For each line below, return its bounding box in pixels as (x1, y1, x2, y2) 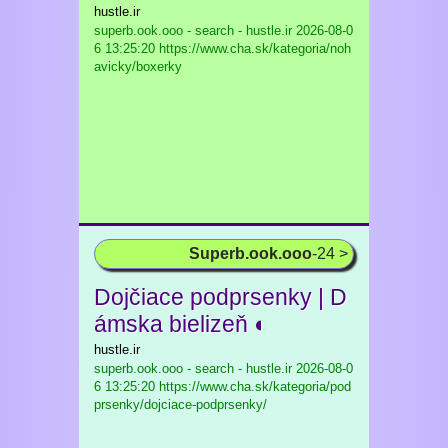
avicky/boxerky (94, 59, 182, 74)
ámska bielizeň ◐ (94, 311, 268, 337)
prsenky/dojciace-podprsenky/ (94, 397, 267, 412)
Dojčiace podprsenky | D (94, 284, 347, 310)
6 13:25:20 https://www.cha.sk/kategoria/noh (94, 41, 351, 56)
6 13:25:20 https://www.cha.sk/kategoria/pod (94, 379, 351, 394)
